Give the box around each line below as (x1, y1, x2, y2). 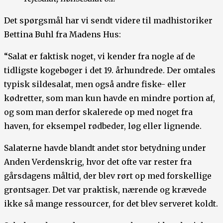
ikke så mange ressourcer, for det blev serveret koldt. (4, 198, 218, 209)
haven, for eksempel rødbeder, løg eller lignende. (4, 120, 202, 131)
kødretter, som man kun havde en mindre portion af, (4, 93, 215, 103)
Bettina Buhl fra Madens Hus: (4, 29, 121, 39)
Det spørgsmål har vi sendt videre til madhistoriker (4, 15, 213, 25)
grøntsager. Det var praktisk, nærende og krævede (4, 184, 207, 195)
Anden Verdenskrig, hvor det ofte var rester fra (4, 156, 192, 167)
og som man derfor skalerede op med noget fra (4, 107, 193, 117)
